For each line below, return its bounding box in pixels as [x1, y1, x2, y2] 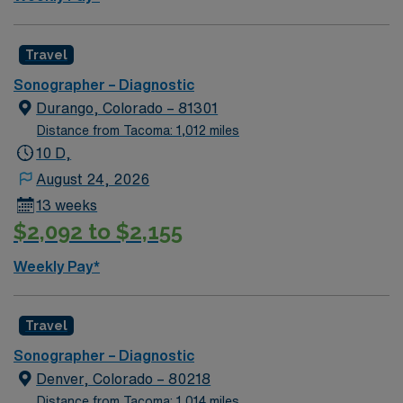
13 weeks [36, 198, 98, 212]
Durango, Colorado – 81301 [36, 101, 219, 115]
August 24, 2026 [36, 172, 150, 186]
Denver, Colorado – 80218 [36, 371, 211, 386]
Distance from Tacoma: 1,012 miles [37, 124, 239, 137]
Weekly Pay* [13, 258, 100, 273]
